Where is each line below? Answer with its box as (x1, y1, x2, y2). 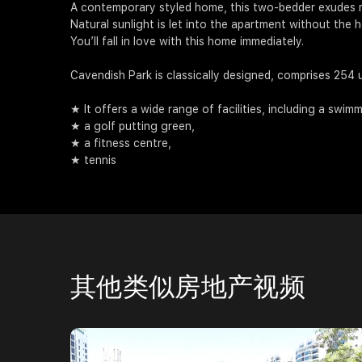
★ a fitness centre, (70, 137, 171, 150)
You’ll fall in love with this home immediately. (70, 35, 304, 48)
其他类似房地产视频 (70, 271, 306, 303)
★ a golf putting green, (70, 120, 195, 133)
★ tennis (70, 154, 116, 167)
